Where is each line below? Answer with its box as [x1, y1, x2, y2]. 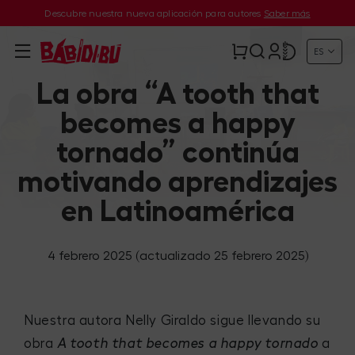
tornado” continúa [55, 138, 300, 167]
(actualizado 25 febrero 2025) [135, 249, 308, 262]
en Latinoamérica [60, 197, 295, 226]
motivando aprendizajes [17, 167, 338, 197]
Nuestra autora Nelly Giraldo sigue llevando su [24, 314, 321, 327]
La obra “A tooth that [36, 79, 319, 109]
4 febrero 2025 [47, 249, 132, 262]
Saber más [263, 8, 311, 18]
